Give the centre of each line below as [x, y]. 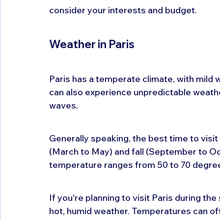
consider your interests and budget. [123, 10]
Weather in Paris [92, 44]
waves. [64, 105]
